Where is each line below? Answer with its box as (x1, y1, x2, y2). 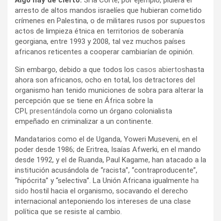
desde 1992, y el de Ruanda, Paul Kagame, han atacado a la (15, 155, 206, 164)
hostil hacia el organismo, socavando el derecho (29, 186, 188, 195)
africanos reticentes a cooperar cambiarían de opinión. (15, 47, 194, 56)
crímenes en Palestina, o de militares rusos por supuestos (15, 16, 205, 25)
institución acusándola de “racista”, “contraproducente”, (15, 165, 197, 175)
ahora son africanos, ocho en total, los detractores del (15, 75, 195, 84)
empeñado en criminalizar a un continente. (15, 116, 153, 126)
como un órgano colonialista (76, 106, 172, 115)
